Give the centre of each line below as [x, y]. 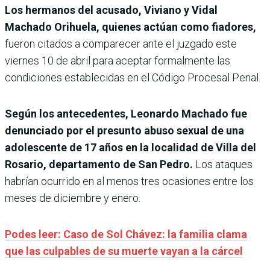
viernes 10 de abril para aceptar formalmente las [118, 60]
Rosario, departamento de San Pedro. [99, 164]
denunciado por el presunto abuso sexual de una [124, 130]
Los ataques [223, 164]
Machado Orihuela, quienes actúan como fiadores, [130, 27]
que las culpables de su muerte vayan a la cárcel [124, 251]
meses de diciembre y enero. [73, 198]
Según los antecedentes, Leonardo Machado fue [126, 113]
